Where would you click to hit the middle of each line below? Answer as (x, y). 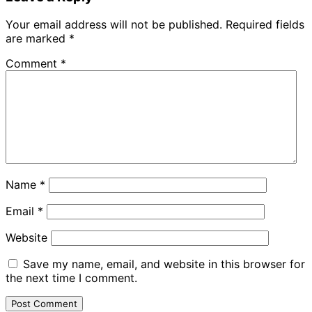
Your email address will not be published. (114, 25)
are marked (37, 39)
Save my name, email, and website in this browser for (164, 264)
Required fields (265, 25)
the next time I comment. (71, 278)
